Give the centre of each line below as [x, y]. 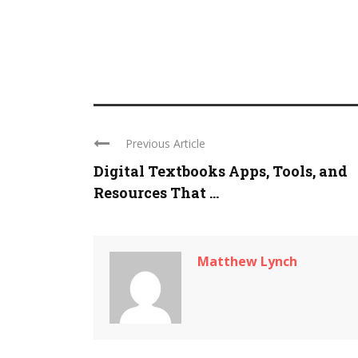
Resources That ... [156, 193]
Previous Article [165, 144]
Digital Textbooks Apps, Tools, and [221, 171]
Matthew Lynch [247, 262]
